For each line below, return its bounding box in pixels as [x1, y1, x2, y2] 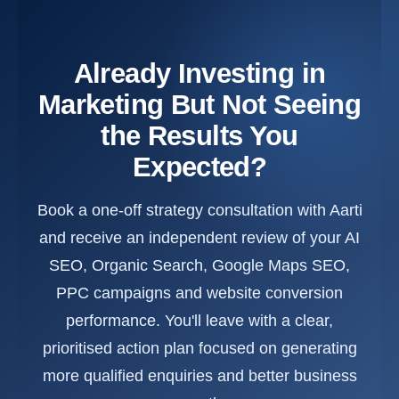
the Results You [101, 120, 298, 152]
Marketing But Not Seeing [37, 89, 362, 121]
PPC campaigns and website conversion [56, 284, 343, 303]
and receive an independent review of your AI [39, 229, 360, 248]
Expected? [132, 151, 267, 183]
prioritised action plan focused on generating [42, 339, 357, 358]
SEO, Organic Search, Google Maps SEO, [49, 256, 350, 275]
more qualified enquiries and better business [42, 367, 357, 386]
